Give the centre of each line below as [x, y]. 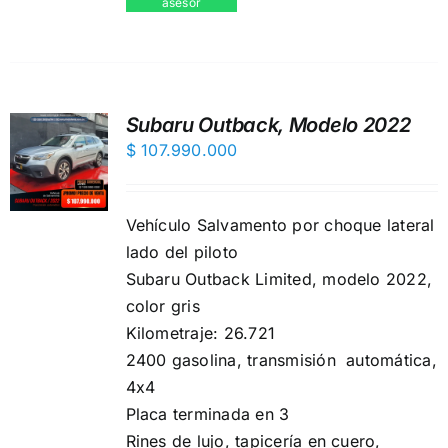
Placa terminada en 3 [207, 414]
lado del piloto [182, 252]
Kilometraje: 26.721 [200, 333]
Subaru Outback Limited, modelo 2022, [279, 279]
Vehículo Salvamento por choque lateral [280, 225]
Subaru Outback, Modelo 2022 [268, 125]
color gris [162, 306]
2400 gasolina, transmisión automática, [281, 360]
